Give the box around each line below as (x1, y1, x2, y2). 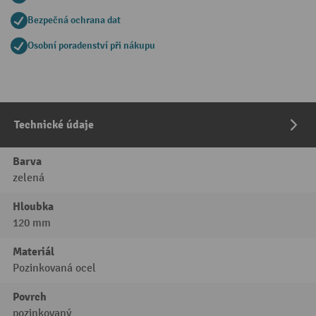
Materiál (13, 245, 54, 259)
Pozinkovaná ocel (13, 262, 96, 275)
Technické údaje (14, 118, 94, 132)
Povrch (13, 290, 47, 304)
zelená (13, 171, 44, 185)
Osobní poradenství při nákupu (28, 39, 155, 51)
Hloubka (13, 200, 54, 214)
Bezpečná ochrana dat (28, 14, 121, 26)
